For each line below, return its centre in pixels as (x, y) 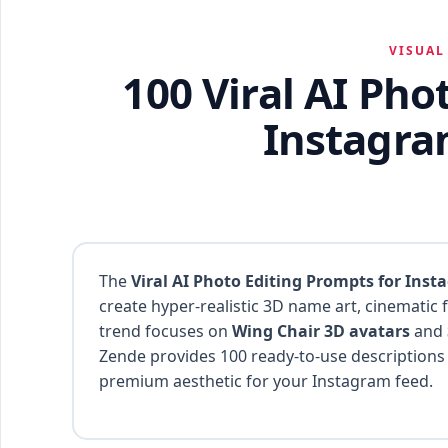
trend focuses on (165, 331)
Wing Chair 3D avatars (321, 331)
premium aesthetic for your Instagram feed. (266, 381)
